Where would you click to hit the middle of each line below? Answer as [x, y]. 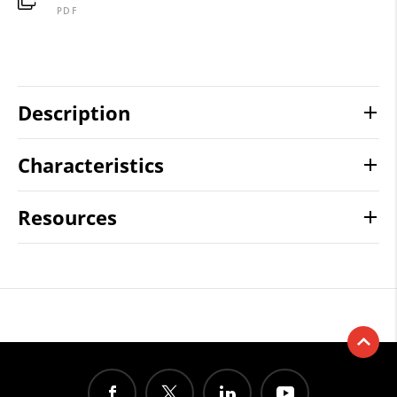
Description [74, 112]
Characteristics [91, 164]
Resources [67, 217]
